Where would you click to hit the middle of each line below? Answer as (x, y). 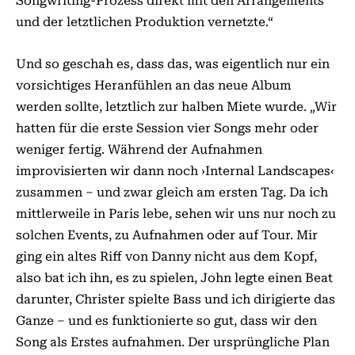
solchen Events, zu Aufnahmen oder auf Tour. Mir (167, 235)
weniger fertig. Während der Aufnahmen (139, 149)
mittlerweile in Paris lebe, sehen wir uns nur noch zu (176, 214)
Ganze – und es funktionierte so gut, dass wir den (166, 321)
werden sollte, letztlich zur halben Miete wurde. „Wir (176, 107)
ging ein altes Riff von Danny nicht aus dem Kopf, (166, 256)
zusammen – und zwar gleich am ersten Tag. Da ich (172, 192)
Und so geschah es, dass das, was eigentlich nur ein (173, 64)
